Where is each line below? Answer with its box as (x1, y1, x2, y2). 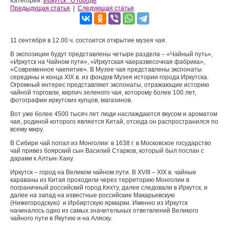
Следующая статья (78, 5, 134, 12)
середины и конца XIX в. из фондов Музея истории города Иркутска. (10, 74, 209, 81)
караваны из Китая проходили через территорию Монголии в (10, 176, 189, 184)
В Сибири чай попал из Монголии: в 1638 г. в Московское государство (10, 140, 211, 147)
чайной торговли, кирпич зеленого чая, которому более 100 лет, (10, 89, 196, 96)
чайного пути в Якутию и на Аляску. (10, 215, 112, 222)
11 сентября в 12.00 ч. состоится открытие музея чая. (10, 37, 167, 44)
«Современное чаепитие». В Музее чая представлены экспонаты (10, 66, 202, 73)
